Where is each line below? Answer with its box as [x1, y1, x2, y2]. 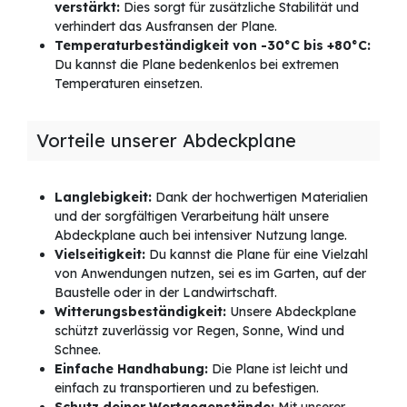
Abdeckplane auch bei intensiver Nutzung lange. [55, 227, 347, 244]
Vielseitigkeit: [55, 246, 145, 263]
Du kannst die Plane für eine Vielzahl [145, 246, 368, 263]
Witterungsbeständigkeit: [55, 303, 226, 321]
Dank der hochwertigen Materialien [152, 189, 368, 206]
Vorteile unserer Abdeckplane [36, 129, 296, 153]
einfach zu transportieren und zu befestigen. [55, 380, 319, 397]
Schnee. [55, 342, 101, 359]
